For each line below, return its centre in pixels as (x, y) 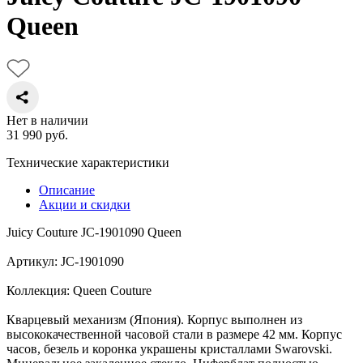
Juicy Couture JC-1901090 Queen (94, 232)
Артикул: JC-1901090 (65, 261)
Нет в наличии (47, 120)
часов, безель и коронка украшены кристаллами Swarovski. (169, 348)
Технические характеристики (88, 162)
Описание (67, 190)
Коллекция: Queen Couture (79, 290)
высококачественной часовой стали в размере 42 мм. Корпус (174, 334)
